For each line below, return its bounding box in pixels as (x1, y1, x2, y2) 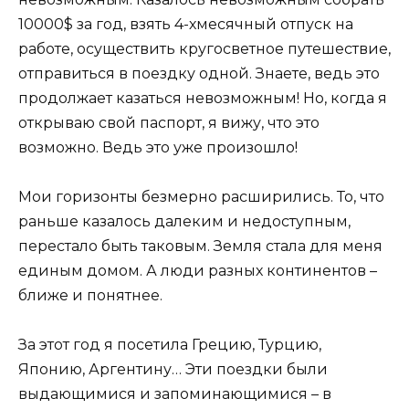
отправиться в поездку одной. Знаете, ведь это (18, 64, 380, 82)
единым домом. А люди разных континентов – (18, 261, 377, 279)
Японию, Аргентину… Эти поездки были (18, 360, 328, 378)
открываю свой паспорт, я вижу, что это (18, 113, 320, 131)
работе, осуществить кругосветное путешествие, (18, 39, 391, 58)
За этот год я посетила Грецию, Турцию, (18, 335, 321, 353)
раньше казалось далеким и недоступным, (18, 212, 351, 230)
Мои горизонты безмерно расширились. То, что (18, 187, 384, 205)
